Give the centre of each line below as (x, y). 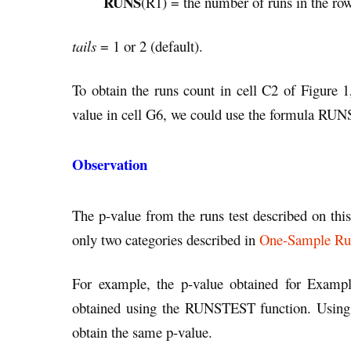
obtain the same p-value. (142, 331)
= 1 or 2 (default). (150, 46)
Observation (110, 164)
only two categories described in (166, 239)
